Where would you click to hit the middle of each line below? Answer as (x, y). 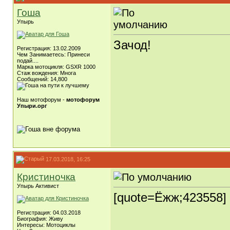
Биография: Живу (40, 219)
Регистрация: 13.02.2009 (49, 48)
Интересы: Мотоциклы (46, 225)
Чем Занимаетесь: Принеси (53, 54)
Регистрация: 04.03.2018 (49, 213)
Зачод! (132, 45)
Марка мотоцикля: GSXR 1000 (56, 67)
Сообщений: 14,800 (42, 79)
